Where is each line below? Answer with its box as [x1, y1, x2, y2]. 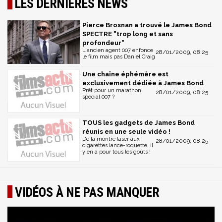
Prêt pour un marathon [82, 87, 141, 94]
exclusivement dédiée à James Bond [82, 79, 204, 87]
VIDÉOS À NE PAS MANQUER [15, 185, 160, 200]
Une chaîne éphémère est [82, 70, 168, 78]
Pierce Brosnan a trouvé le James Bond [82, 21, 212, 29]
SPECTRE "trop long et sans [82, 30, 173, 38]
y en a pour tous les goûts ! [82, 149, 151, 156]
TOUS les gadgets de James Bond [82, 119, 195, 127]
